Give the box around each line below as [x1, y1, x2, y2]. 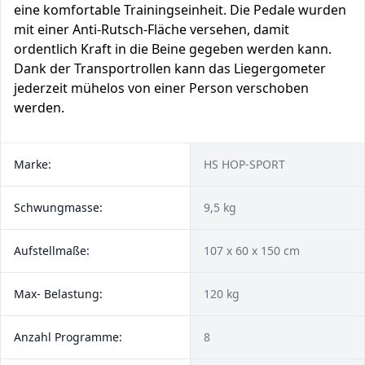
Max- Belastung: [14, 286, 103, 301]
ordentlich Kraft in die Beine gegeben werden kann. [14, 40, 332, 58]
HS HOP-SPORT [204, 156, 285, 172]
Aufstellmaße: [14, 243, 90, 258]
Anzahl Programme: [14, 329, 122, 345]
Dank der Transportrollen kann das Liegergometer [14, 59, 326, 77]
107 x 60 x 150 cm [204, 243, 300, 258]
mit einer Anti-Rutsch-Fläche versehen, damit [14, 20, 289, 38]
